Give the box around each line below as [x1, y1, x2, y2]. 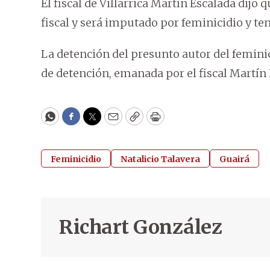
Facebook [70, 115, 121, 129]
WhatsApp [49, 115, 106, 129]
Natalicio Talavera [121, 154, 200, 165]
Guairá [219, 154, 250, 165]
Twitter [91, 115, 132, 129]
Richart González [59, 215, 222, 240]
